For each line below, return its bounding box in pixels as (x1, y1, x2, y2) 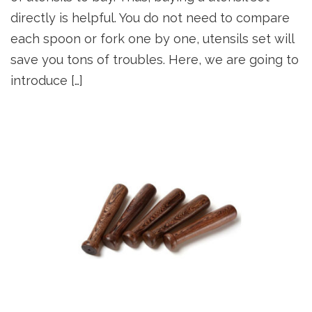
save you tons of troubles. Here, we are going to (10, 52, 299, 68)
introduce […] (10, 73, 83, 88)
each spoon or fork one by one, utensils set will (10, 31, 294, 47)
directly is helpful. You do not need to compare (10, 10, 290, 26)
